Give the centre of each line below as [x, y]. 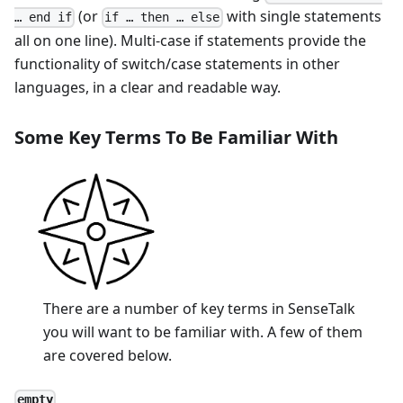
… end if [43, 18]
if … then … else [162, 18]
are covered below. [107, 355]
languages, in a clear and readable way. [148, 87]
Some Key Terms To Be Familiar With [176, 137]
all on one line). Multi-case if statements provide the [190, 40]
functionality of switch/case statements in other [177, 63]
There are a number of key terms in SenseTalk [199, 308]
